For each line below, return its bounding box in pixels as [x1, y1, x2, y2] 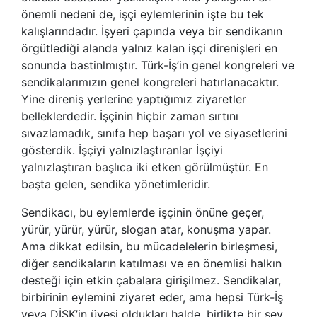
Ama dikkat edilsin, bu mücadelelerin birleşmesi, [21, 238, 277, 253]
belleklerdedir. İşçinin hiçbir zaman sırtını [21, 108, 238, 123]
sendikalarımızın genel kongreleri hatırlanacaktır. [21, 74, 279, 89]
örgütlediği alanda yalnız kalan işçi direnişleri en [21, 40, 277, 55]
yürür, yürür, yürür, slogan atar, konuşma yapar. [21, 221, 271, 236]
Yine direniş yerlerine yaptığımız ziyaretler [21, 91, 246, 106]
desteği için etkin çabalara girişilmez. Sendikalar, [21, 272, 281, 287]
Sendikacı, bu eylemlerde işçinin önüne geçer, [21, 204, 264, 219]
